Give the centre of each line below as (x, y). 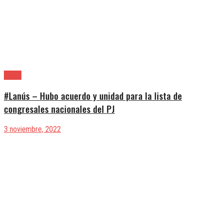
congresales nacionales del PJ (59, 109)
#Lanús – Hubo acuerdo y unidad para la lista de (93, 96)
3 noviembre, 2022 (32, 129)
